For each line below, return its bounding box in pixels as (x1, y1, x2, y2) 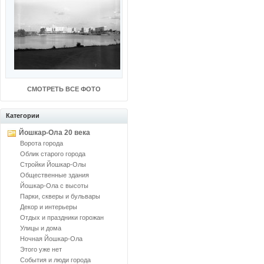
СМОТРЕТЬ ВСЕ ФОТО (27, 85, 101, 93)
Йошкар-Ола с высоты (20, 182, 88, 189)
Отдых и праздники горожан (20, 214, 104, 221)
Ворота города (20, 140, 63, 147)
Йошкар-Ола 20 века (19, 128, 90, 137)
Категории (6, 112, 39, 119)
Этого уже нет (20, 246, 62, 253)
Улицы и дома (20, 225, 61, 232)
